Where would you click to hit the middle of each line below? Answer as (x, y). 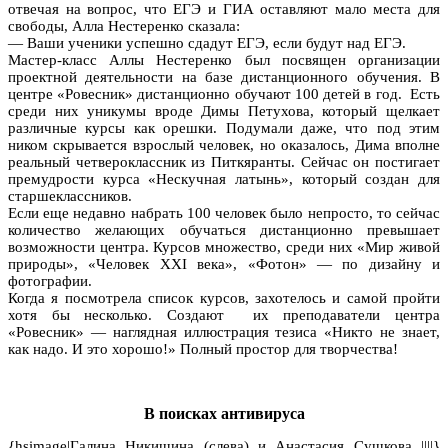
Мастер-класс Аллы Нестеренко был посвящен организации (224, 59)
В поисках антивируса (224, 413)
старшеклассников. (70, 195)
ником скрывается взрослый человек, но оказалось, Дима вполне (224, 144)
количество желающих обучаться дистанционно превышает (224, 229)
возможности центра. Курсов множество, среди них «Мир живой (224, 246)
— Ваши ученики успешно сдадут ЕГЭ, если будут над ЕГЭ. (207, 42)
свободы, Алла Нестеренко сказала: (124, 25)
